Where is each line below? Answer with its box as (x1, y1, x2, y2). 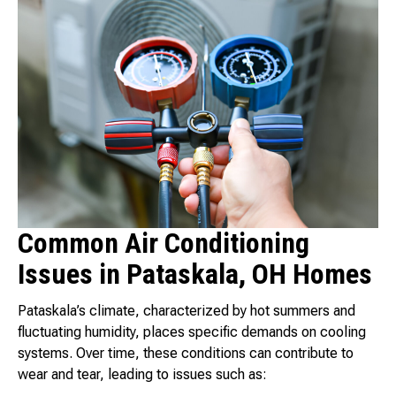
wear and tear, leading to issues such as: (18, 366, 267, 384)
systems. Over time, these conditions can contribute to (18, 345, 354, 362)
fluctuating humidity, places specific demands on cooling (18, 324, 366, 341)
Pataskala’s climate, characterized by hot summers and (18, 302, 355, 320)
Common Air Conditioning (18, 226, 309, 261)
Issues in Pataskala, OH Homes (18, 257, 372, 292)
